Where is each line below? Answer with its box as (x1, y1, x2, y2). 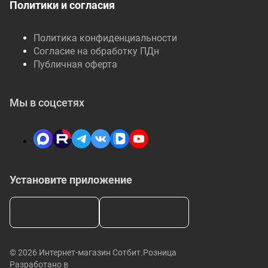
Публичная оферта (33, 59, 117, 70)
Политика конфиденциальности (33, 32, 177, 44)
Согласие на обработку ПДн (33, 45, 159, 57)
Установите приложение (10, 173, 132, 186)
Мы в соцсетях (10, 96, 84, 109)
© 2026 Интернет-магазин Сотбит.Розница (10, 248, 176, 257)
